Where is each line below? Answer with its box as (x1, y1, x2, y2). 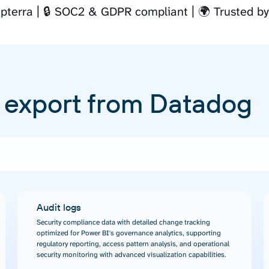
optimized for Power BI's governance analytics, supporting (37, 228, 222, 238)
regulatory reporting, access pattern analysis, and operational (37, 239, 230, 249)
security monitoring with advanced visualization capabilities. (37, 250, 227, 260)
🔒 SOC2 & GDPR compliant (43, 4, 188, 20)
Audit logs (37, 201, 82, 214)
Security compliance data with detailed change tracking (37, 217, 211, 228)
